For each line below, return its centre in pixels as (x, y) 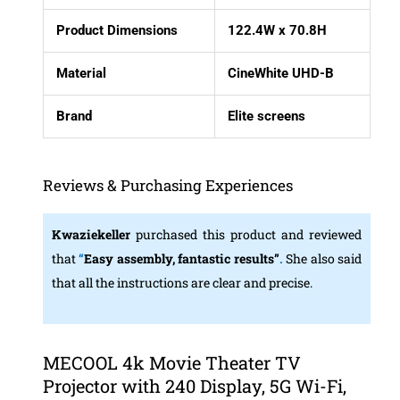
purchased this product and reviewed (249, 235)
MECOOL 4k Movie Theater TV (171, 362)
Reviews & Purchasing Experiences (167, 186)
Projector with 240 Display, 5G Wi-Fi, (194, 385)
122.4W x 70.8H (278, 31)
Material (82, 74)
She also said (324, 259)
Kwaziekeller (93, 235)
